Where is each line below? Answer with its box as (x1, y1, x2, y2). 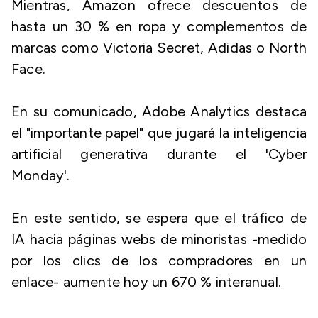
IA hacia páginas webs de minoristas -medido (11, 231, 307, 248)
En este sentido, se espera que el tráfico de (11, 209, 307, 226)
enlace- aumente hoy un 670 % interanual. (11, 273, 282, 290)
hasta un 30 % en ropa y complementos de (11, 18, 307, 35)
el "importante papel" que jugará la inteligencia (11, 124, 307, 141)
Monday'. (11, 167, 70, 184)
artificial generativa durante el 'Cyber (11, 146, 307, 163)
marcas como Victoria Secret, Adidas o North (11, 39, 307, 56)
